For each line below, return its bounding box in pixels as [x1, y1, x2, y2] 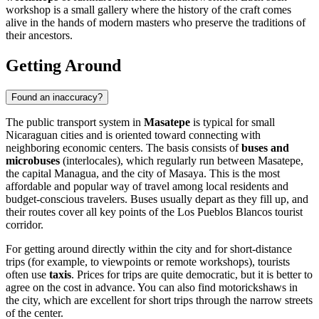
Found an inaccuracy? [11, 91, 103, 103]
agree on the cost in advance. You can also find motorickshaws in [6, 281, 298, 293]
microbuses [6, 154, 60, 167]
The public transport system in [6, 115, 144, 128]
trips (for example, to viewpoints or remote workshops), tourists [6, 255, 290, 268]
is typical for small [190, 115, 275, 128]
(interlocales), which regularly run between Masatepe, [60, 154, 303, 167]
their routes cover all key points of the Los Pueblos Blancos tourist [6, 205, 303, 218]
